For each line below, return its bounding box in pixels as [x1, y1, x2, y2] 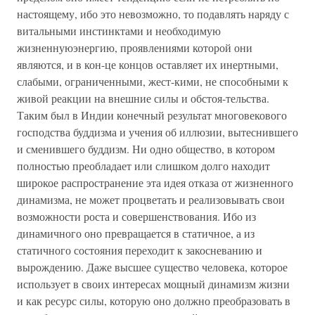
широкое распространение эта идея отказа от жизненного [17, 175, 293, 190]
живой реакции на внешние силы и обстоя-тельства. [17, 91, 269, 105]
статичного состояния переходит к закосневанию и [17, 243, 262, 257]
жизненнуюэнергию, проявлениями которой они [17, 40, 252, 55]
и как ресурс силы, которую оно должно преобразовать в [17, 293, 290, 308]
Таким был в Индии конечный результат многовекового [17, 108, 287, 122]
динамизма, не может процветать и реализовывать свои [17, 192, 285, 207]
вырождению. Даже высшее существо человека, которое [17, 259, 288, 274]
